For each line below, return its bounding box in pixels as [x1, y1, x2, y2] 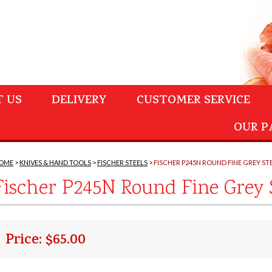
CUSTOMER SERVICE [137, 92, 250, 110]
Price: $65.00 [5, 229, 86, 253]
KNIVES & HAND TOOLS [19, 158, 91, 166]
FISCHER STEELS [97, 158, 148, 166]
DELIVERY [52, 92, 107, 110]
